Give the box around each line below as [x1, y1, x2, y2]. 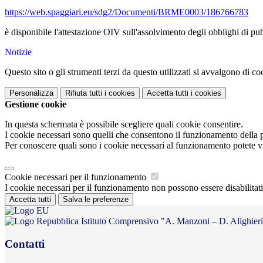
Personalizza [9, 89, 53, 98]
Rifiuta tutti [65, 89, 102, 98]
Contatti [5, 237, 45, 250]
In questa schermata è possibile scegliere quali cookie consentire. [5, 119, 243, 130]
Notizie [5, 47, 32, 58]
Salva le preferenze [63, 195, 129, 204]
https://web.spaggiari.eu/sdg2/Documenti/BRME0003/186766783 [5, 7, 248, 18]
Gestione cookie [5, 99, 66, 110]
